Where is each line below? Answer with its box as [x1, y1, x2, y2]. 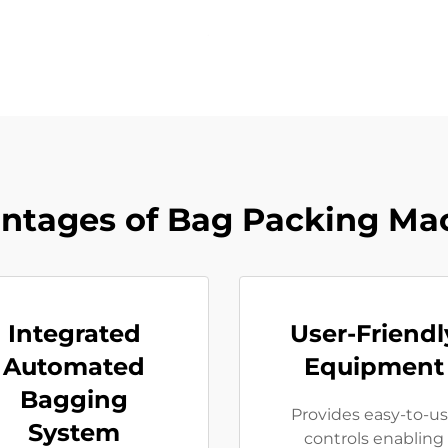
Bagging [20, 385, 128, 414]
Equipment [304, 352, 444, 381]
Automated [3, 352, 145, 381]
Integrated [7, 319, 141, 348]
